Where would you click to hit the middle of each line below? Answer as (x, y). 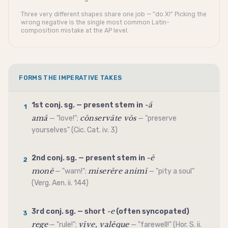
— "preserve (156, 118)
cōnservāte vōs (108, 118)
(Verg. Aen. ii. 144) (60, 183)
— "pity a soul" (171, 172)
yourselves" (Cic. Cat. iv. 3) (74, 130)
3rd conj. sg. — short (69, 211)
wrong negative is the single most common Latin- (95, 22)
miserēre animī (118, 171)
